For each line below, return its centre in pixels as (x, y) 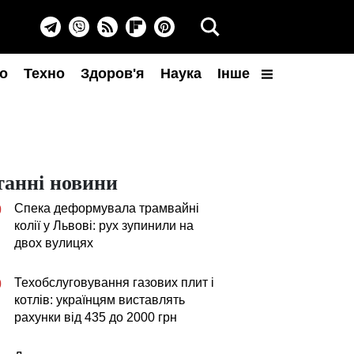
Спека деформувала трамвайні (107, 208)
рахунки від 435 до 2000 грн (96, 317)
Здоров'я (113, 73)
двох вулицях (54, 243)
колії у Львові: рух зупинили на (104, 226)
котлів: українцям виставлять (100, 300)
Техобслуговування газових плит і (114, 282)
